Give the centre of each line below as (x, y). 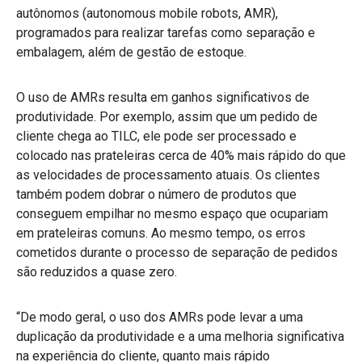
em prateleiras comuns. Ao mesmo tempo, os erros (161, 233)
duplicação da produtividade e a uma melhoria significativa (180, 336)
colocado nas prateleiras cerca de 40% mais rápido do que (181, 155)
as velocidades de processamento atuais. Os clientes (168, 175)
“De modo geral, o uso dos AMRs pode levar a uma (160, 317)
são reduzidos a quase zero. (97, 271)
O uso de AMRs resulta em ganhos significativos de (163, 97)
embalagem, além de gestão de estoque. (131, 52)
